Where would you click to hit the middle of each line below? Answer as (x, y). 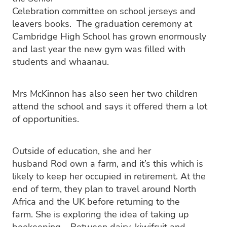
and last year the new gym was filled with (99, 49)
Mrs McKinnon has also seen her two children (105, 93)
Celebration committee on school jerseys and (104, 11)
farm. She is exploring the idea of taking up (101, 214)
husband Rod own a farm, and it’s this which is (108, 163)
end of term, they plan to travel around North (104, 189)
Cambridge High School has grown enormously (109, 36)
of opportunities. (47, 119)
